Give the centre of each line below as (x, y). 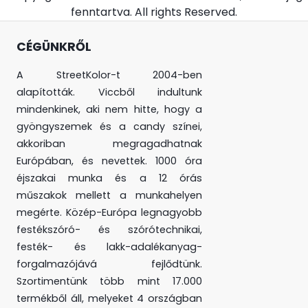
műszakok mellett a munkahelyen (109, 196)
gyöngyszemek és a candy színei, (109, 127)
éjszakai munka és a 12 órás (109, 178)
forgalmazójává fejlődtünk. (109, 264)
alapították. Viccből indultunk (109, 92)
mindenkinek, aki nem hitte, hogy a (109, 110)
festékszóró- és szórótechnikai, (109, 230)
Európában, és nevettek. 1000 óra (109, 161)
